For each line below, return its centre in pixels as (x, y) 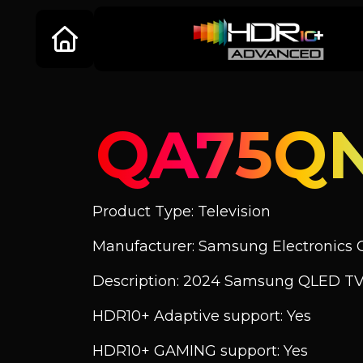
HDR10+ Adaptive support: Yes (202, 316)
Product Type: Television (181, 211)
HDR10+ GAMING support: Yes (200, 351)
